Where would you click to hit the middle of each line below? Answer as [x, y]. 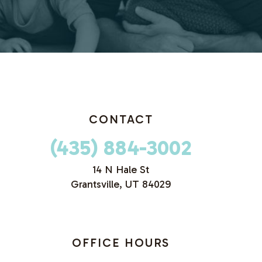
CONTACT [121, 120]
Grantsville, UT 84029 [121, 185]
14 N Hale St [121, 170]
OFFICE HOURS [121, 243]
